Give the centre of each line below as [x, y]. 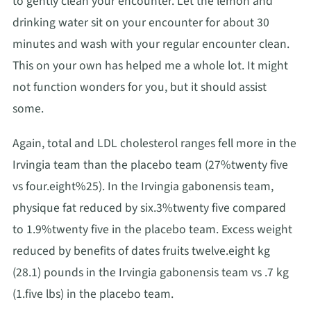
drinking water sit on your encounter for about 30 [141, 23]
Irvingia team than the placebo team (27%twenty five [150, 165]
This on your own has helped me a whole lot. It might [150, 66]
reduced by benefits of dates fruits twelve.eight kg [141, 251]
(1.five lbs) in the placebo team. [93, 294]
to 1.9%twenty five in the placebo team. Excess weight [152, 229]
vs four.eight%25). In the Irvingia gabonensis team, [143, 186]
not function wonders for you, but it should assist [140, 87]
